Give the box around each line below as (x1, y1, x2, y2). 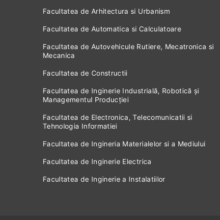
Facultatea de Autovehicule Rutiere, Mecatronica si (43, 42, 214, 51)
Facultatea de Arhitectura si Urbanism (43, 7, 170, 15)
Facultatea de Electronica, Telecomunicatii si (43, 113, 192, 121)
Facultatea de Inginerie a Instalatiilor (43, 175, 165, 183)
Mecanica (43, 51, 75, 59)
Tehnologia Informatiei (43, 122, 117, 130)
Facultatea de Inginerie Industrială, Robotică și (43, 86, 199, 95)
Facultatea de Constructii (43, 69, 128, 77)
